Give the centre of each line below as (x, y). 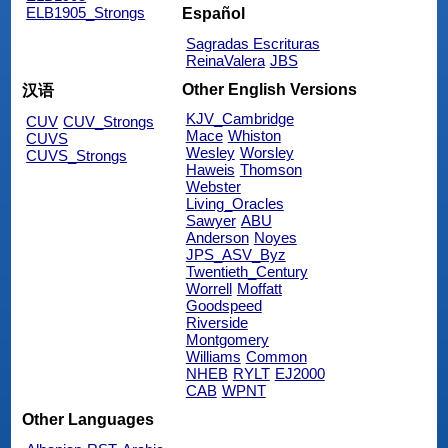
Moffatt (259, 289)
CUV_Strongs (109, 122)
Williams (213, 357)
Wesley (210, 153)
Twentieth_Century (246, 272)
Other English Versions (269, 89)
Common (276, 357)
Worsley (266, 153)
